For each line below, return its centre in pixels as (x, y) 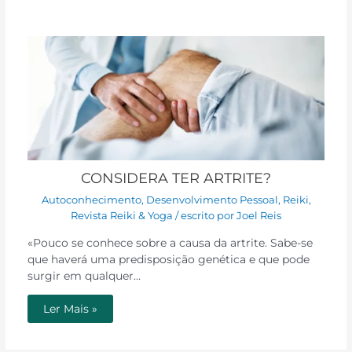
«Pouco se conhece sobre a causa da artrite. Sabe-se (170, 242)
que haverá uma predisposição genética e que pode (168, 259)
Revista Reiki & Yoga (122, 215)
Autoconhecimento (91, 200)
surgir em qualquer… (84, 275)
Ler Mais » (70, 309)
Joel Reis (259, 215)
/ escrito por (203, 215)
